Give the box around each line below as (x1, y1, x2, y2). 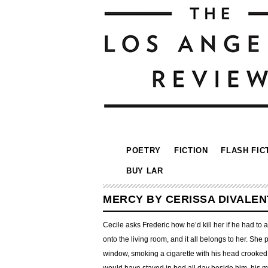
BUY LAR (126, 166, 163, 175)
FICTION (173, 146, 208, 155)
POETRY (126, 146, 161, 155)
